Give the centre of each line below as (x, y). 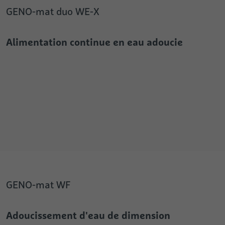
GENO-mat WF (38, 185)
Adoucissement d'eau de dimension (88, 215)
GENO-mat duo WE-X (53, 12)
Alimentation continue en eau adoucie (94, 42)
